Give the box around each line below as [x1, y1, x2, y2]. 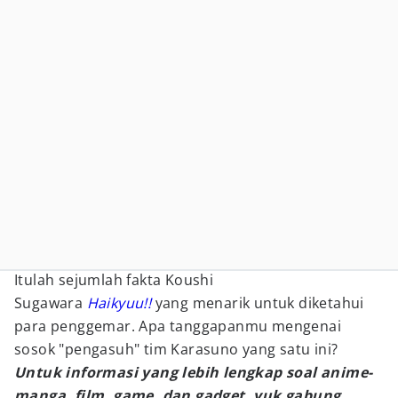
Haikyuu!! [86, 293, 152, 313]
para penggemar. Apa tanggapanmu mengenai [14, 316, 341, 336]
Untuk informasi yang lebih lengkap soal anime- [14, 362, 373, 382]
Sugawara [14, 293, 87, 313]
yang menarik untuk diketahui [155, 293, 364, 313]
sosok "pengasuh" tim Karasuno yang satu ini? [14, 339, 338, 359]
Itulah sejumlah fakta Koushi [14, 270, 214, 290]
